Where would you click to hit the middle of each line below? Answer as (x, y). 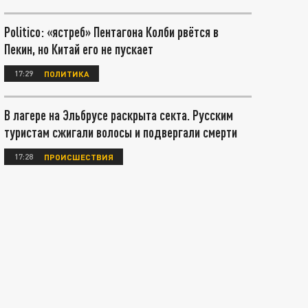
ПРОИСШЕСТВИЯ (79, 156)
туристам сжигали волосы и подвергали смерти (121, 132)
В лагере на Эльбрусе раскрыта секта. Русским (119, 115)
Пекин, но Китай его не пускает (79, 49)
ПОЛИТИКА (67, 73)
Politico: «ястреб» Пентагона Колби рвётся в (111, 32)
